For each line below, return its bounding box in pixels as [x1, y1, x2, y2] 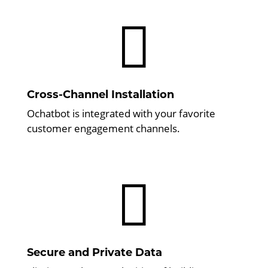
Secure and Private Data [26, 245, 162, 259]
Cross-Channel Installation [26, 87, 174, 101]
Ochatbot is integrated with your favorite [26, 106, 215, 120]
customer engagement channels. [26, 121, 180, 135]
